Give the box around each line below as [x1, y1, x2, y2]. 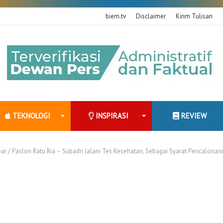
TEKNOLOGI [10, 111, 50, 120]
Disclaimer [136, 12, 166, 20]
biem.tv [106, 12, 126, 20]
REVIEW [179, 111, 207, 120]
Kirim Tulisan [176, 12, 213, 20]
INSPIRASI [94, 111, 129, 120]
